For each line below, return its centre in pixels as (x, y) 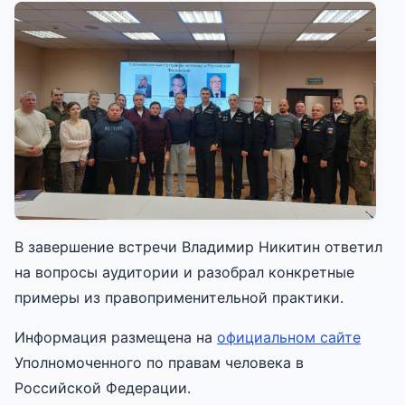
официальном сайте (289, 338)
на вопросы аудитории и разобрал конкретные (184, 273)
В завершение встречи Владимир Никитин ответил (198, 247)
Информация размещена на (116, 338)
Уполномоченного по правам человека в (159, 363)
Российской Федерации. (103, 388)
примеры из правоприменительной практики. (179, 298)
